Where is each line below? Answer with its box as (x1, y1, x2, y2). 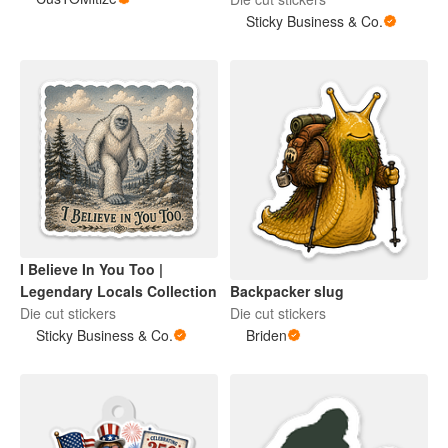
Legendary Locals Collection (20, 281, 217, 302)
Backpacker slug (230, 280, 344, 301)
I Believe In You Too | (20, 259, 163, 280)
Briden (246, 324, 287, 345)
